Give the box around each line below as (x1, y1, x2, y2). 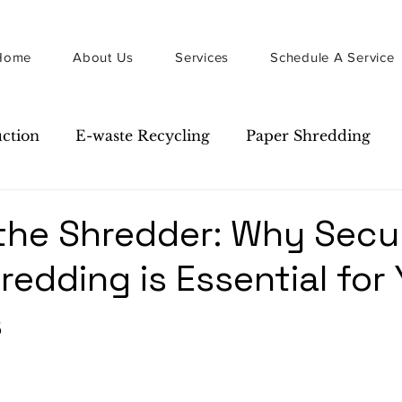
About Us (73, 49, 135, 65)
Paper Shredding (246, 126, 371, 144)
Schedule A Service (270, 49, 395, 65)
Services (175, 49, 230, 65)
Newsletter (70, 197, 148, 216)
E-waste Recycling (75, 126, 210, 144)
